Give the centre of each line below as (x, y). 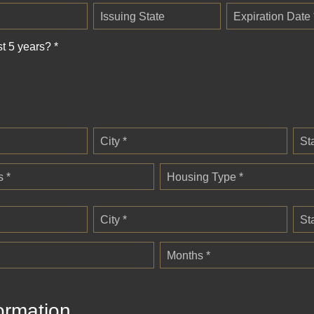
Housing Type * (205, 177)
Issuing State (132, 16)
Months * (189, 256)
